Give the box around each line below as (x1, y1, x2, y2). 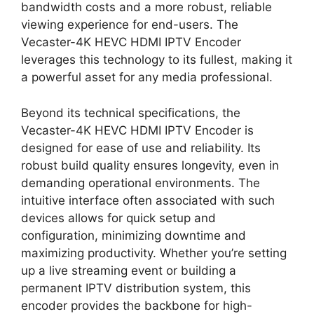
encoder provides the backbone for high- (21, 298, 252, 313)
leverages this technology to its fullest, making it (21, 53, 292, 67)
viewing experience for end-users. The (21, 18, 238, 32)
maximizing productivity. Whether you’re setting (21, 245, 287, 260)
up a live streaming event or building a (21, 263, 236, 278)
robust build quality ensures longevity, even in (21, 158, 279, 172)
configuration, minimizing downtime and (21, 228, 246, 243)
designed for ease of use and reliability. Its (21, 140, 261, 155)
